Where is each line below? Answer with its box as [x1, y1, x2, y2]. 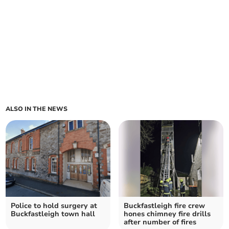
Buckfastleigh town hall [11, 209, 96, 219]
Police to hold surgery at [11, 201, 98, 211]
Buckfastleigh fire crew [124, 201, 205, 211]
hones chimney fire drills [124, 209, 211, 219]
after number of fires [124, 217, 196, 227]
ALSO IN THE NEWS [6, 105, 68, 113]
